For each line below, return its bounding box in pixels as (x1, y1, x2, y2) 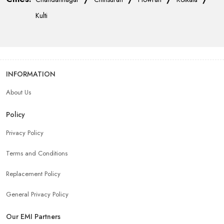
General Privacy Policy (6, 189, 68, 199)
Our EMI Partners (6, 211, 60, 221)
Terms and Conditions (6, 148, 67, 158)
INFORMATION (6, 68, 55, 79)
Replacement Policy (6, 168, 60, 178)
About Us (6, 87, 31, 97)
